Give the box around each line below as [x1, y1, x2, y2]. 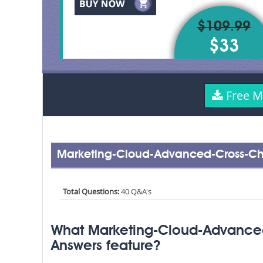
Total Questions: [63, 186, 121, 197]
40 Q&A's [121, 186, 151, 197]
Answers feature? [51, 240, 160, 254]
